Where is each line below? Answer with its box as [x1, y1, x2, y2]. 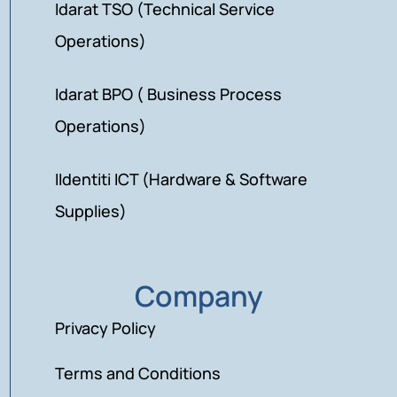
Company [135, 276, 263, 315]
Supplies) [55, 199, 128, 222]
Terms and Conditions [55, 362, 222, 384]
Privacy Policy [55, 316, 157, 339]
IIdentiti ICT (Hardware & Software [55, 167, 308, 190]
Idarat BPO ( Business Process [55, 82, 283, 105]
